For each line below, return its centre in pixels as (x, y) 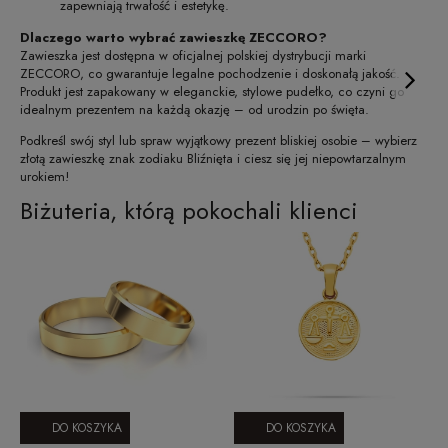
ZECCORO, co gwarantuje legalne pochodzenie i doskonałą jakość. (210, 73)
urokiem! (44, 176)
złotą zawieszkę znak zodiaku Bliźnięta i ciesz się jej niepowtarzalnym (213, 158)
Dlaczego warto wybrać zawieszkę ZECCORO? (173, 37)
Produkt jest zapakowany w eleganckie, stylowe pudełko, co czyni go (212, 91)
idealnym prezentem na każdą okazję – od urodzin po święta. (194, 109)
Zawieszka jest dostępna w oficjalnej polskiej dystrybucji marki (193, 55)
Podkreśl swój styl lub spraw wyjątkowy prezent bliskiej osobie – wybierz (218, 140)
